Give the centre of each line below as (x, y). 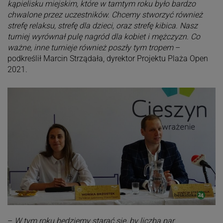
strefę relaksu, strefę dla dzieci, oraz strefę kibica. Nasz (102, 26)
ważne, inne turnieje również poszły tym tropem (90, 48)
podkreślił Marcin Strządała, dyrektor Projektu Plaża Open (108, 59)
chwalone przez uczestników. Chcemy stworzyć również (105, 15)
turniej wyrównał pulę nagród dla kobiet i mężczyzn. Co (104, 37)
